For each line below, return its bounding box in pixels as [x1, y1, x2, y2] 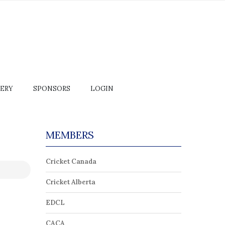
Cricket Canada [46, 157, 96, 166]
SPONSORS [33, 84, 70, 93]
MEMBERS [46, 129, 94, 141]
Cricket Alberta [46, 178, 95, 186]
